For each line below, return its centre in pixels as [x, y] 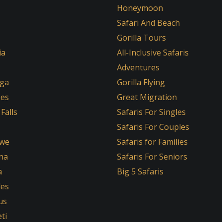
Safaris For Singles [151, 112]
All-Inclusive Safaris [153, 53]
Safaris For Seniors [152, 157]
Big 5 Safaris [140, 171]
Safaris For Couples [153, 127]
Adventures [138, 67]
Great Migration [147, 97]
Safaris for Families [152, 142]
